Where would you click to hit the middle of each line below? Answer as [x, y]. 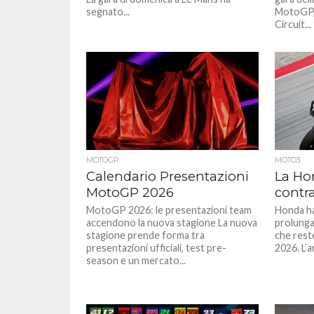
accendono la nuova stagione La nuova [172, 223]
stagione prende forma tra [146, 235]
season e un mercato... [136, 260]
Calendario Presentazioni [168, 176]
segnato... [108, 12]
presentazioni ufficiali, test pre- [157, 248]
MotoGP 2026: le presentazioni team [169, 210]
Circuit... [293, 24]
